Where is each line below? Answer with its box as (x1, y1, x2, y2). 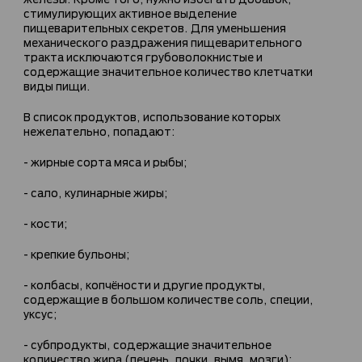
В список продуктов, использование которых (23, 107, 280, 124)
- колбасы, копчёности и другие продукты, (23, 276, 266, 292)
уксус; (23, 305, 57, 321)
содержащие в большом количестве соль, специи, (23, 290, 314, 306)
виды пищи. (23, 77, 90, 93)
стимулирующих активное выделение (23, 4, 237, 20)
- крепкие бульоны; (23, 245, 130, 261)
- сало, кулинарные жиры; (23, 183, 168, 200)
